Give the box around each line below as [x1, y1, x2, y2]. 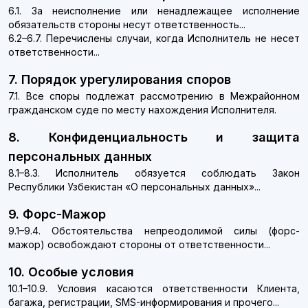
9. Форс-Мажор [8, 207, 106, 221]
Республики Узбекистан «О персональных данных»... [8, 181, 261, 192]
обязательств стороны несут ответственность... [8, 19, 245, 30]
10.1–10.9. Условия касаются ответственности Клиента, [8, 283, 300, 294]
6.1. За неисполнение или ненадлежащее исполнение [8, 5, 300, 16]
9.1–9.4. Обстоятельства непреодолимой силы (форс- [8, 225, 300, 236]
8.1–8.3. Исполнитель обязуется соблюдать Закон [8, 167, 300, 179]
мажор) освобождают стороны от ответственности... [8, 239, 270, 250]
